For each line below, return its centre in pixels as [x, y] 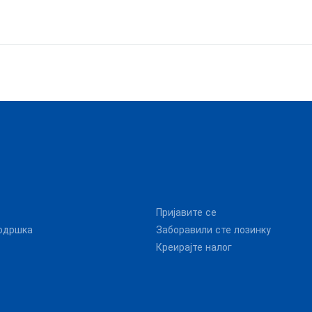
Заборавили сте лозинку [213, 230]
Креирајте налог [194, 248]
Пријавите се [186, 213]
